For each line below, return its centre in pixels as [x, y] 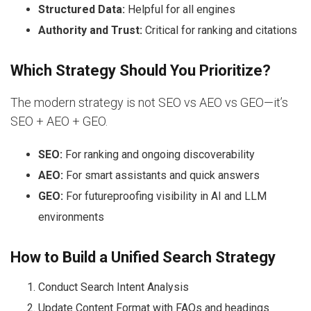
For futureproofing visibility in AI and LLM [165, 196]
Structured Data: [82, 9]
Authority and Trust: [90, 30]
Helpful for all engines [180, 9]
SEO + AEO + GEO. [59, 121]
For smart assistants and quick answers [161, 175]
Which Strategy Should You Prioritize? [141, 70]
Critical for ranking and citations [220, 30]
